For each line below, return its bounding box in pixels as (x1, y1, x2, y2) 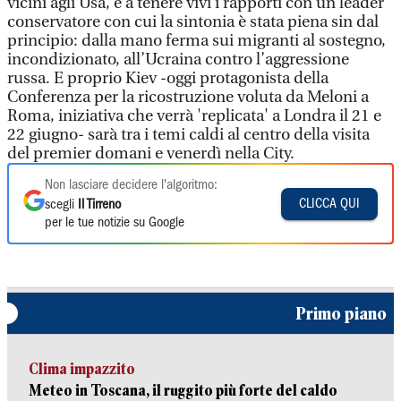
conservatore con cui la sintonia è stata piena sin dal (7, 13, 379, 31)
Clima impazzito (29, 361, 135, 378)
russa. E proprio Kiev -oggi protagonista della (7, 69, 328, 88)
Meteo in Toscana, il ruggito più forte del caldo (29, 382, 337, 399)
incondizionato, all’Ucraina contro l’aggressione (7, 50, 349, 69)
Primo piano (295, 303, 387, 323)
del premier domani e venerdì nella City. (7, 144, 294, 163)
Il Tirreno (78, 199, 121, 211)
